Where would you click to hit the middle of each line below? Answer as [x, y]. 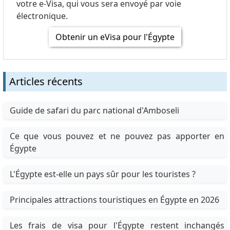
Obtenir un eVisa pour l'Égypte [115, 37]
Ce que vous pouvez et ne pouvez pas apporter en [117, 136]
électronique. [42, 16]
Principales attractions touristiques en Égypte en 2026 [114, 200]
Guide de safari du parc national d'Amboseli [94, 111]
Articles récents [46, 82]
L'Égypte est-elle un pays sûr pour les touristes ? [102, 174]
